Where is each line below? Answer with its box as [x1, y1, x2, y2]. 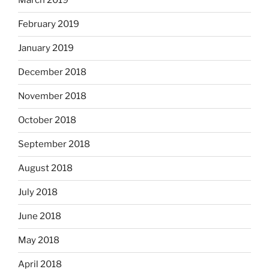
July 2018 [18, 187, 58, 198]
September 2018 [18, 139, 90, 150]
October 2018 [18, 115, 76, 125]
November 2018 [18, 91, 86, 101]
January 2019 [18, 43, 74, 53]
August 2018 [18, 163, 73, 174]
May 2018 [18, 235, 59, 246]
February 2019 [18, 19, 79, 29]
